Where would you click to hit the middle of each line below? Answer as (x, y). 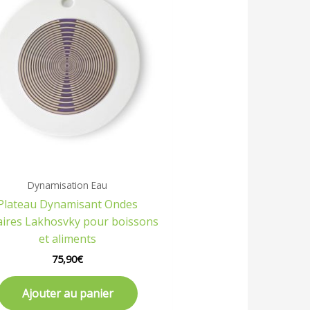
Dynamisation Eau (68, 185)
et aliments (68, 238)
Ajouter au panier (67, 293)
